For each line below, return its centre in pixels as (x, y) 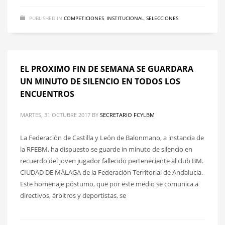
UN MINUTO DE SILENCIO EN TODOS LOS (100, 81)
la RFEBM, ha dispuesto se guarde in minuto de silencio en (106, 149)
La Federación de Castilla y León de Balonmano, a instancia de (112, 137)
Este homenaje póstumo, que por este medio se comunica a (109, 184)
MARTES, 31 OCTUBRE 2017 (55, 115)
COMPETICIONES (84, 18)
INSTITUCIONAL (125, 18)
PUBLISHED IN (46, 18)
